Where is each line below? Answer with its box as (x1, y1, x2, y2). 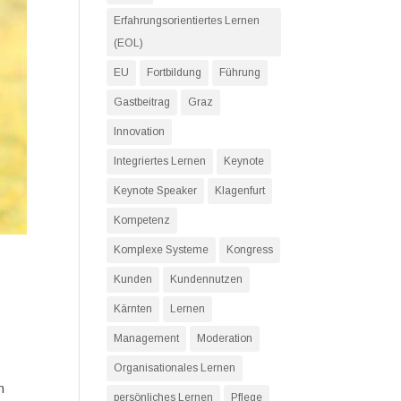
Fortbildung (147, 66, 202, 79)
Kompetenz (114, 214, 171, 226)
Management (114, 332, 180, 345)
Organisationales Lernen (114, 362, 236, 374)
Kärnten (114, 303, 153, 315)
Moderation (197, 332, 253, 345)
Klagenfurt (215, 184, 266, 197)
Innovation (114, 125, 166, 138)
